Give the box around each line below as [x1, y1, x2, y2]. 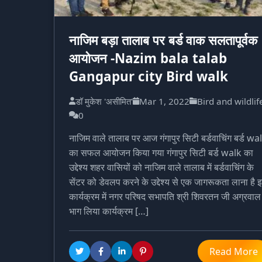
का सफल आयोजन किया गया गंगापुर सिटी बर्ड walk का [69, 146, 253, 159]
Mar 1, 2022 [139, 95, 189, 107]
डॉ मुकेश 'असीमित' [75, 95, 133, 107]
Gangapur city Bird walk [69, 67, 228, 85]
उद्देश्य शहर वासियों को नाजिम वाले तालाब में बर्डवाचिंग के [69, 160, 254, 174]
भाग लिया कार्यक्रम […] [69, 204, 149, 218]
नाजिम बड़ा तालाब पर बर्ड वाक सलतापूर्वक [69, 30, 257, 49]
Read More [209, 244, 258, 258]
